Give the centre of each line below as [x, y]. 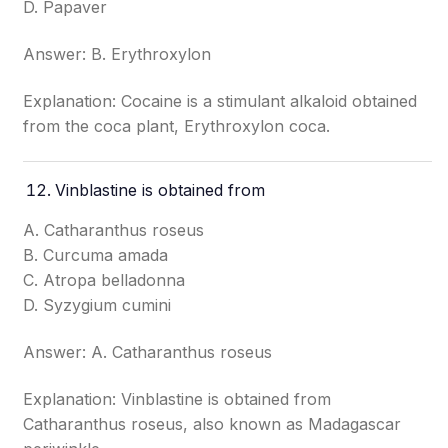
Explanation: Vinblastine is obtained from [177, 399]
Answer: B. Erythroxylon [117, 54]
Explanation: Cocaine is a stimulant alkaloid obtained [220, 101]
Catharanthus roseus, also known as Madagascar [212, 424]
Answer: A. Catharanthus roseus [148, 352]
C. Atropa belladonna [104, 280]
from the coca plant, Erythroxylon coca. [177, 126]
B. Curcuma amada [96, 255]
